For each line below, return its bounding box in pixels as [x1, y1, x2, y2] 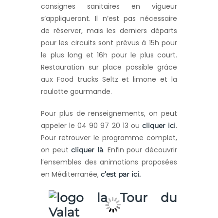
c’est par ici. [101, 170, 143, 179]
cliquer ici [142, 121, 176, 130]
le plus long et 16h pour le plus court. [41, 50, 177, 60]
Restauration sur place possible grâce [41, 62, 177, 73]
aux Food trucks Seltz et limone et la [41, 74, 177, 85]
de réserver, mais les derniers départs [41, 26, 177, 36]
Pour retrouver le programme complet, [41, 133, 177, 143]
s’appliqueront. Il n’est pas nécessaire [41, 14, 177, 24]
